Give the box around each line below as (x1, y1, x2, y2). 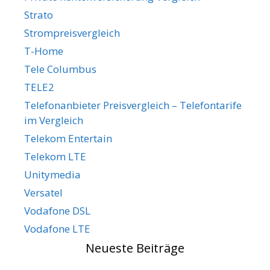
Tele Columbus (24, 61, 96, 76)
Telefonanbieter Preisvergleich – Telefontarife (24, 98, 242, 112)
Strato (24, 7, 53, 22)
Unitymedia (24, 167, 81, 181)
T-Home (24, 43, 63, 58)
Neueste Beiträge (86, 239, 184, 256)
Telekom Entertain (24, 131, 112, 145)
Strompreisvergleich (24, 25, 120, 40)
